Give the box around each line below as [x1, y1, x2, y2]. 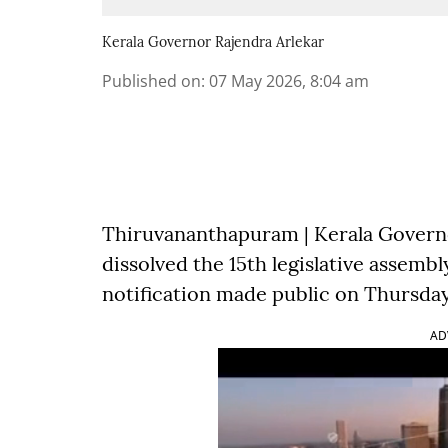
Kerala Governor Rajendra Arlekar [102, 33, 324, 51]
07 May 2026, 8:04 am [209, 70, 369, 92]
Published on [102, 70, 201, 92]
